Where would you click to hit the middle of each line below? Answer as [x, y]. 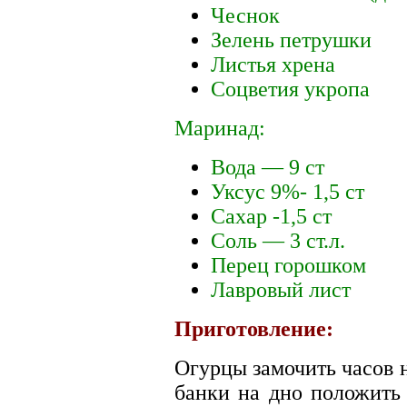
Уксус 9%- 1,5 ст [288, 191]
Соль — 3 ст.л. [278, 240]
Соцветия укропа [290, 89]
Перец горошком [288, 265]
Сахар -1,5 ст [271, 216]
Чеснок [245, 15]
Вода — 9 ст [268, 167]
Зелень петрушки [291, 40]
